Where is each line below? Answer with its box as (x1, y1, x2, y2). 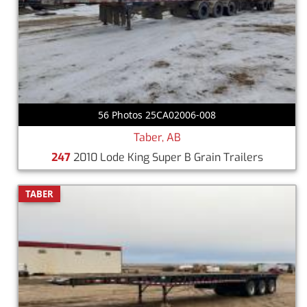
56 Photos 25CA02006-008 (98, 108, 216, 121)
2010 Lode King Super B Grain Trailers (70, 149, 263, 164)
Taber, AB (133, 130, 181, 145)
